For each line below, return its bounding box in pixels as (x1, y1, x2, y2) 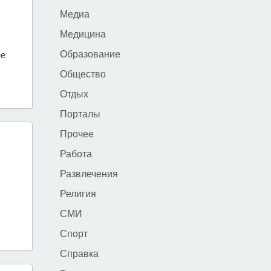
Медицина (59, 28, 106, 39)
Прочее (59, 128, 94, 139)
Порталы (59, 108, 100, 119)
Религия (59, 188, 96, 199)
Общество (59, 68, 106, 79)
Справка (59, 247, 99, 259)
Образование (59, 48, 120, 59)
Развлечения (59, 168, 118, 179)
